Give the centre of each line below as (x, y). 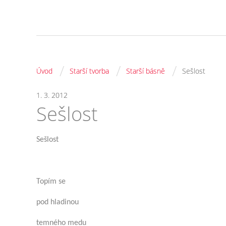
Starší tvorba (89, 71)
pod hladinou (58, 202)
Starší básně (146, 71)
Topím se (51, 181)
